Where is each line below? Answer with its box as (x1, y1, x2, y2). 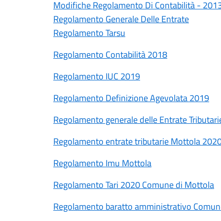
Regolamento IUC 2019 (53, 70, 140, 83)
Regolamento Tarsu (53, 26, 125, 39)
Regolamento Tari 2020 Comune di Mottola (53, 178, 214, 191)
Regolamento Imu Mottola (53, 156, 151, 170)
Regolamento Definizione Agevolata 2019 (53, 91, 209, 105)
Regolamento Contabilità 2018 (53, 48, 167, 61)
